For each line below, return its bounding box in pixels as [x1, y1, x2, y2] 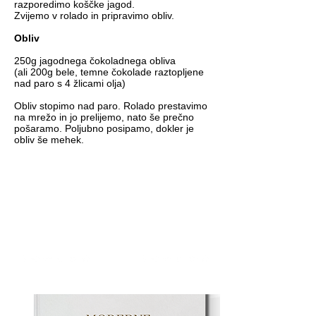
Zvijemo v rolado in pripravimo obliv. [14, 10, 174, 21]
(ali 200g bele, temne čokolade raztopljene [14, 66, 204, 78]
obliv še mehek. [14, 134, 84, 145]
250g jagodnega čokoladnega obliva [14, 55, 176, 66]
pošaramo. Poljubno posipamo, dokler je [14, 123, 194, 134]
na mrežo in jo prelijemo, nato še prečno [14, 111, 194, 123]
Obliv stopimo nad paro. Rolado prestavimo [14, 100, 207, 111]
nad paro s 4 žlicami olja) [14, 78, 126, 89]
